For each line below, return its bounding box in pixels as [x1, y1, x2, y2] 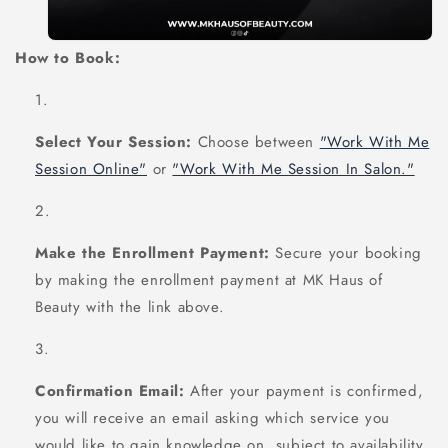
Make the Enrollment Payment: [35, 242, 270, 265]
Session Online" [35, 158, 147, 181]
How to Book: [15, 47, 121, 70]
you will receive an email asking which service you [35, 407, 391, 430]
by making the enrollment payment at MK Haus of [35, 269, 383, 292]
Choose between [192, 131, 320, 154]
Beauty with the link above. [35, 296, 225, 319]
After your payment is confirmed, [190, 380, 424, 403]
